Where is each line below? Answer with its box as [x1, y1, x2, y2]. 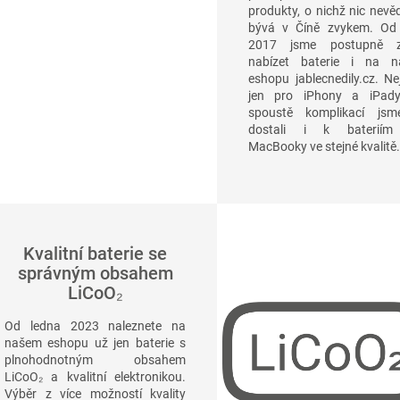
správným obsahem [17, 262, 173, 285]
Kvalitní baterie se [23, 243, 167, 265]
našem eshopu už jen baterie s [4, 335, 186, 350]
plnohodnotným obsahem [4, 352, 186, 367]
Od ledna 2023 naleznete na [4, 318, 186, 333]
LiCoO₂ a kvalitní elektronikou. [4, 369, 186, 384]
